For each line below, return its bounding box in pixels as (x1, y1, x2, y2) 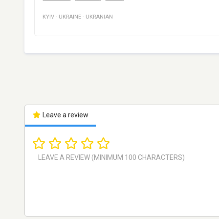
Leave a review (41, 111, 88, 119)
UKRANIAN (86, 14, 113, 21)
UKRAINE (59, 14, 81, 21)
